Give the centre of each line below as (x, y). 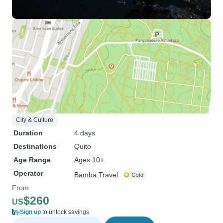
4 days (85, 133)
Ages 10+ (89, 160)
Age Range (32, 160)
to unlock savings (65, 212)
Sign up (30, 212)
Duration (28, 133)
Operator (28, 173)
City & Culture (35, 120)
